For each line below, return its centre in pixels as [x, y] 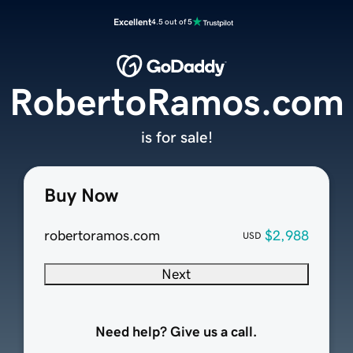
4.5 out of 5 [172, 22]
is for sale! [176, 137]
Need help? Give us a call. [176, 332]
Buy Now [81, 196]
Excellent [132, 22]
